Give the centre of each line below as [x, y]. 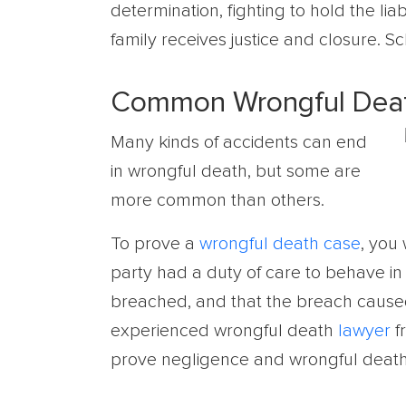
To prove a [155, 244]
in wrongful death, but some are [236, 171]
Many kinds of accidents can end [239, 142]
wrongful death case [280, 244]
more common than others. [217, 200]
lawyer [364, 331]
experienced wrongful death [224, 331]
